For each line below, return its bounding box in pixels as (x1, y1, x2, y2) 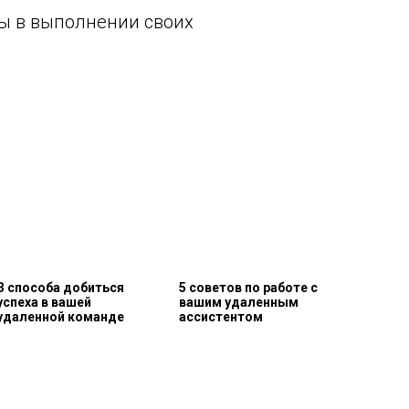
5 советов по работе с (179, 280, 318, 295)
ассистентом (179, 309, 263, 324)
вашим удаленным (179, 295, 299, 309)
